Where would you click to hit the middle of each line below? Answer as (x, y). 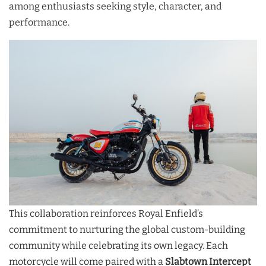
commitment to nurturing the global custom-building (127, 230)
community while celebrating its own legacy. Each (118, 246)
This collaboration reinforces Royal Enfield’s (106, 214)
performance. (40, 23)
